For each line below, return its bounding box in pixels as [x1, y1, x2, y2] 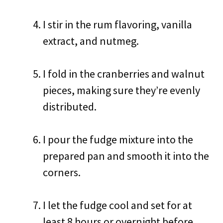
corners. [43, 165, 81, 179]
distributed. [43, 100, 97, 113]
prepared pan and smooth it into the [43, 149, 209, 163]
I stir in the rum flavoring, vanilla [43, 17, 192, 31]
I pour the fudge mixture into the [43, 132, 193, 146]
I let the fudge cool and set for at [43, 198, 192, 212]
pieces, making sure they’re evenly [43, 83, 200, 97]
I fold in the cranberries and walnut [43, 67, 205, 81]
